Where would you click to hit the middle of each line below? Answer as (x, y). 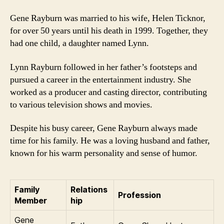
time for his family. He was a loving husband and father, (110, 141)
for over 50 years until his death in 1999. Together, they (109, 31)
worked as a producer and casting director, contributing (108, 92)
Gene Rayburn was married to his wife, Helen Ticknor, (108, 18)
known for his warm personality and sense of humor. (104, 153)
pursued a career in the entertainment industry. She (100, 79)
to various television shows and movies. (81, 104)
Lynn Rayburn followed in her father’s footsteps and (103, 67)
